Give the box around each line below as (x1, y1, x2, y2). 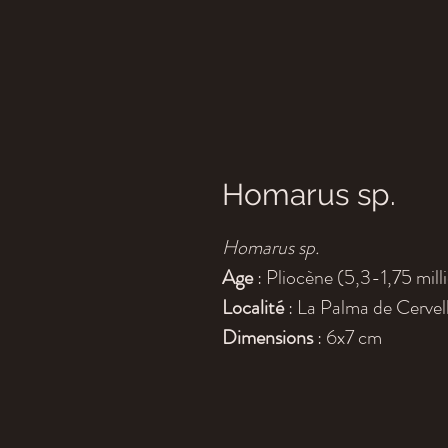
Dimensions (222, 323, 317, 353)
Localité (222, 293, 288, 323)
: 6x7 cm (317, 323, 382, 353)
